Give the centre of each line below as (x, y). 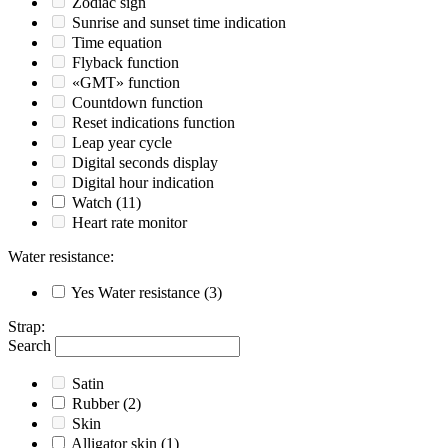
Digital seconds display (145, 163)
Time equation (117, 43)
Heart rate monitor (129, 223)
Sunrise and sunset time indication (179, 23)
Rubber (95, 404)
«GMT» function (126, 83)
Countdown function (137, 103)
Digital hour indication (143, 183)
